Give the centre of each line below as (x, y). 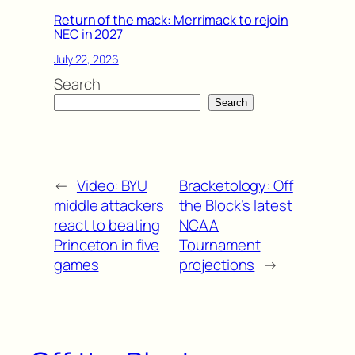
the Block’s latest (236, 205)
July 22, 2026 (86, 59)
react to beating (107, 225)
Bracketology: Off (236, 185)
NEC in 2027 (88, 34)
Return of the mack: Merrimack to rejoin (172, 19)
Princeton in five (107, 244)
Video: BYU (112, 185)
